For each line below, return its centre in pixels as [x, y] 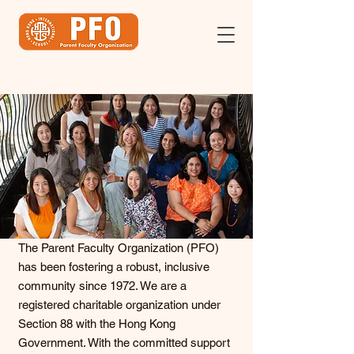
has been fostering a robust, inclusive [114, 267]
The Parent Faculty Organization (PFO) [119, 248]
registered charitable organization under [119, 305]
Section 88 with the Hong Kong [97, 324]
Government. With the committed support [124, 343]
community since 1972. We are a [102, 286]
